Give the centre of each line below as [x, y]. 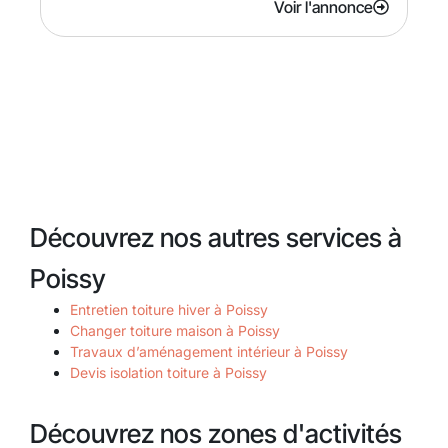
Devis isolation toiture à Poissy [168, 372]
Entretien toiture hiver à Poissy [169, 309]
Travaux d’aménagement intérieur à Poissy [209, 351]
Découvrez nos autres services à [216, 237]
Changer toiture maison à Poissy [175, 330]
